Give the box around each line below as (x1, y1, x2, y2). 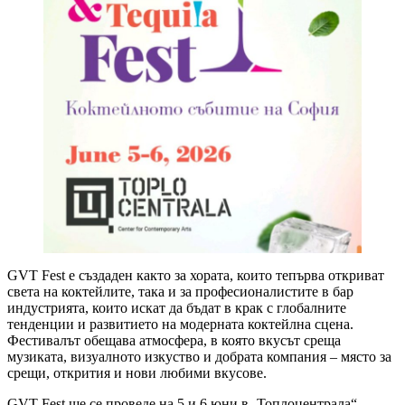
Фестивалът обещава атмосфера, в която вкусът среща (7, 333, 341, 349)
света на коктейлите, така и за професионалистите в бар (7, 284, 353, 300)
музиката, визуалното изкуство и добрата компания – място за (7, 349, 391, 365)
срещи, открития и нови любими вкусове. (7, 365, 267, 381)
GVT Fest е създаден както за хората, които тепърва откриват (7, 268, 384, 284)
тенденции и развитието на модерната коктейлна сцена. (7, 316, 353, 333)
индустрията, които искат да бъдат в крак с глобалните (7, 300, 346, 316)
